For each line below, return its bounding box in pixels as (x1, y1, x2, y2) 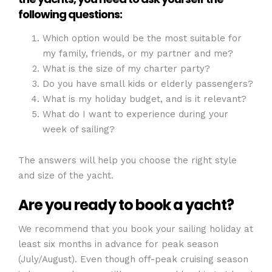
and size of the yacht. (18, 169, 117, 181)
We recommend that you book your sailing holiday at (18, 223, 253, 234)
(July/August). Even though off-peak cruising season (18, 253, 248, 265)
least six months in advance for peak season (18, 238, 219, 250)
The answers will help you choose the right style (18, 154, 237, 166)
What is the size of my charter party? (42, 63, 210, 74)
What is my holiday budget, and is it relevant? (42, 93, 246, 104)
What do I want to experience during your (42, 109, 228, 120)
